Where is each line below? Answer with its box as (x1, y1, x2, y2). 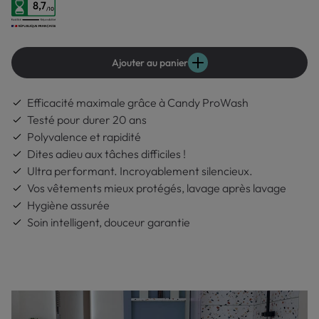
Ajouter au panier (111, 56, 188, 69)
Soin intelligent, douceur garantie (27, 215, 190, 229)
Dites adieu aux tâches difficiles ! (27, 147, 186, 161)
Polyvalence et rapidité (27, 130, 141, 144)
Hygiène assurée (27, 198, 110, 212)
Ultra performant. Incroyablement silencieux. (27, 164, 253, 178)
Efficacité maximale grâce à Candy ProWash (27, 95, 249, 110)
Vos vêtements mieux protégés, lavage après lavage (27, 181, 286, 195)
